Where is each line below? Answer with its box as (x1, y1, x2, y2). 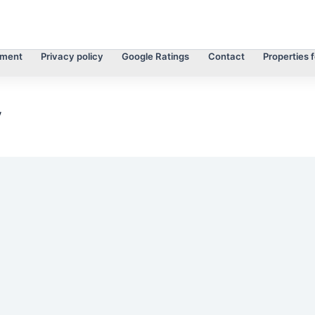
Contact (207, 51, 245, 63)
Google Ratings (122, 51, 190, 63)
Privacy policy (41, 51, 104, 63)
